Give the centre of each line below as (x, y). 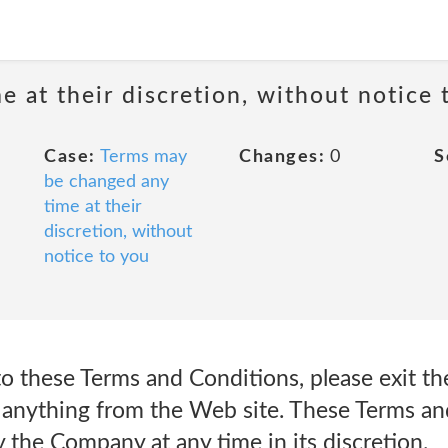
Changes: (282, 157)
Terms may (143, 157)
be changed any (106, 182)
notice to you (96, 257)
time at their (93, 207)
